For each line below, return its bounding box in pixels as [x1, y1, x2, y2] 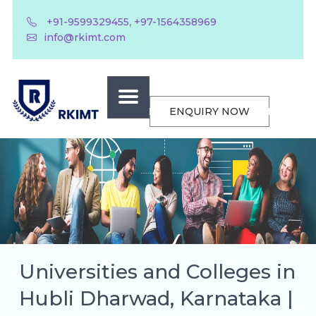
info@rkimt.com [43, 31, 126, 44]
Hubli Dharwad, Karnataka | [18, 286, 293, 310]
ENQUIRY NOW [169, 105, 250, 118]
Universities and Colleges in [18, 260, 296, 284]
